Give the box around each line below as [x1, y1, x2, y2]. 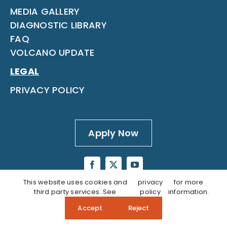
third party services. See [34, 187, 117, 197]
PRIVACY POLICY [10, 83, 85, 96]
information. [168, 187, 209, 197]
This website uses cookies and [23, 177, 127, 187]
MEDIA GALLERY [10, 5, 80, 18]
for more [173, 177, 204, 187]
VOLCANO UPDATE [10, 46, 95, 59]
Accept [78, 203, 103, 213]
